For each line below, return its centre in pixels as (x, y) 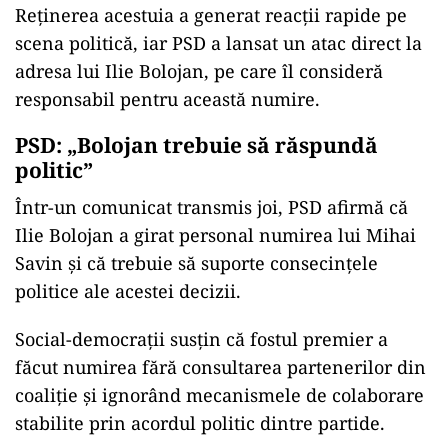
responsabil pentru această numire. (167, 99)
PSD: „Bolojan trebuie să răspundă (196, 145)
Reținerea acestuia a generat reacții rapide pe (211, 15)
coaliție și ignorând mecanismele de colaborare (219, 395)
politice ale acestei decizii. (128, 291)
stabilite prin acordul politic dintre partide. (200, 423)
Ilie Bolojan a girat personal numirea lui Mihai (215, 235)
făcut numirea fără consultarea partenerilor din (220, 367)
